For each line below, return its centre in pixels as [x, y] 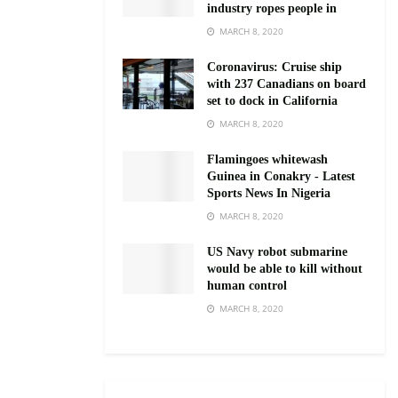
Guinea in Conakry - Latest [281, 176]
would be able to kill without [285, 268]
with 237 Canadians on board [287, 84]
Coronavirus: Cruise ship [275, 67]
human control [247, 285]
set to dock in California [272, 100]
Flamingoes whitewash [267, 159]
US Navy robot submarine [277, 251]
